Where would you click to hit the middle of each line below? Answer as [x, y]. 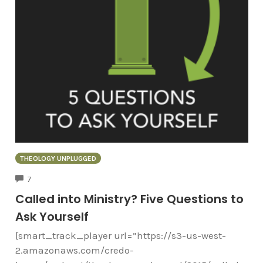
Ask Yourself [52, 216]
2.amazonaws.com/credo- [74, 250]
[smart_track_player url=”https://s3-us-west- [120, 235]
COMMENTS [52, 178]
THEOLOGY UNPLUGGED [58, 159]
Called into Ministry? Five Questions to [129, 199]
